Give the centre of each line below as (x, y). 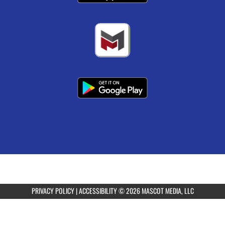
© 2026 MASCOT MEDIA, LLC (156, 191)
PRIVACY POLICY (53, 191)
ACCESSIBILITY (98, 191)
